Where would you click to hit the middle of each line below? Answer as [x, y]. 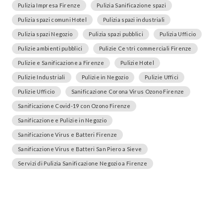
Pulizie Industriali [42, 77]
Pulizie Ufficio [36, 91]
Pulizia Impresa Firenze [49, 5]
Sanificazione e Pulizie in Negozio [62, 120]
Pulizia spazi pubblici [116, 34]
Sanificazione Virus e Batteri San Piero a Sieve [80, 149]
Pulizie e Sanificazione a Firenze [61, 63]
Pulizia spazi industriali [134, 20]
